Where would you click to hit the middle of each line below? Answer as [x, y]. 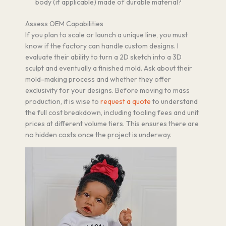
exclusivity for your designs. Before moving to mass [107, 91]
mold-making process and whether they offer [98, 79]
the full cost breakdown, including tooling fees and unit [112, 113]
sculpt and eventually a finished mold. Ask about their [109, 68]
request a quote [126, 102]
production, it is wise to [63, 102]
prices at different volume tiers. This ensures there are [112, 124]
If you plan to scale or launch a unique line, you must [106, 35]
